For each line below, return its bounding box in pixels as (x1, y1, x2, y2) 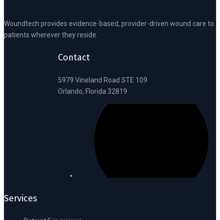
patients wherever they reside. (4, 30, 98, 39)
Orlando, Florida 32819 (58, 87, 127, 96)
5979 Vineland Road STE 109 (58, 76, 147, 84)
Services (4, 193, 37, 204)
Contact (58, 52, 90, 63)
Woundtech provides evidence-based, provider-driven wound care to (4, 19, 214, 27)
